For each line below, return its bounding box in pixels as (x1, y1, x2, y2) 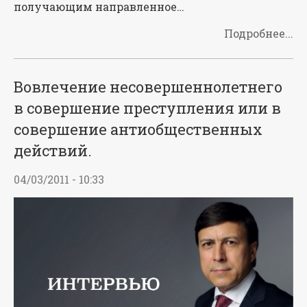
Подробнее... (224, 26, 293, 41)
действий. (14, 140, 92, 161)
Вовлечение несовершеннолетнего (14, 77, 282, 97)
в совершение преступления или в (14, 98, 281, 119)
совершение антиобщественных (14, 119, 262, 140)
